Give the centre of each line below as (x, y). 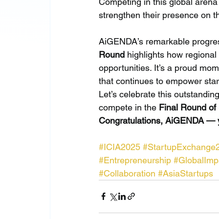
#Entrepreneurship (135, 160)
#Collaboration (127, 173)
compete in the (129, 107)
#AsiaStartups (186, 173)
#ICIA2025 (120, 147)
